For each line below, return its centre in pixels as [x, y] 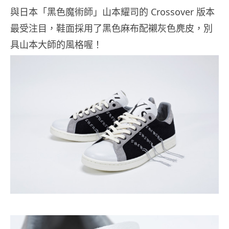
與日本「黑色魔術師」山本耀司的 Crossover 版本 [112, 12]
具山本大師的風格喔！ [56, 45]
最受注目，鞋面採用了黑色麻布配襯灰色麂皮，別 [111, 28]
